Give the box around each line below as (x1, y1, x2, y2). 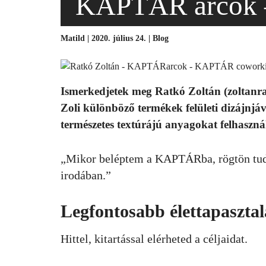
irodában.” (61, 169, 111, 182)
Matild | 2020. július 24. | (61, 34, 153, 43)
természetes (61, 118, 117, 131)
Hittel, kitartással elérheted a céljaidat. (61, 232, 248, 245)
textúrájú (117, 118, 162, 131)
